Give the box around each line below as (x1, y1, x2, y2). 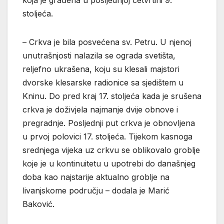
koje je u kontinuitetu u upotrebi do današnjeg (22, 158, 195, 168)
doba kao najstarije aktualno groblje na (22, 171, 169, 182)
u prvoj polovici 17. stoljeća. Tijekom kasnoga (22, 131, 192, 141)
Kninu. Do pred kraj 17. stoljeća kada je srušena (22, 90, 201, 101)
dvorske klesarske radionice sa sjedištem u (22, 77, 183, 87)
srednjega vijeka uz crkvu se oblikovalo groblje (22, 144, 200, 155)
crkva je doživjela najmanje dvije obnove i (22, 104, 178, 114)
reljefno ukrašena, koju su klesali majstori (22, 63, 179, 74)
